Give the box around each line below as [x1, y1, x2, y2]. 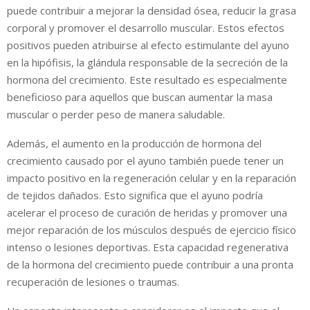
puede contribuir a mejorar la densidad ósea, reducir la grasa [7, 3, 296, 17]
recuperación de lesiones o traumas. [7, 274, 179, 289]
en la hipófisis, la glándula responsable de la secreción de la [7, 55, 288, 69]
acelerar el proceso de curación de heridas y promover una [7, 205, 287, 219]
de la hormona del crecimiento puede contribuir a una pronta [7, 257, 293, 271]
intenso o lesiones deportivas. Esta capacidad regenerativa [7, 239, 289, 254]
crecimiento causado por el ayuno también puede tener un [7, 153, 284, 167]
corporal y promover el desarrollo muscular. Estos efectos [7, 20, 284, 35]
